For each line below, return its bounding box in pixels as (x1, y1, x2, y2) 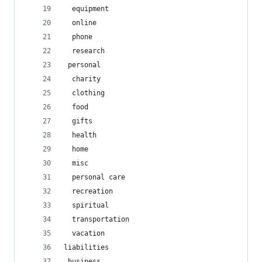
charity (64, 75, 101, 83)
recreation (64, 187, 113, 195)
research (64, 47, 105, 55)
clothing (64, 89, 105, 97)
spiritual (64, 201, 109, 209)
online (64, 19, 96, 27)
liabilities (64, 243, 109, 251)
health (64, 131, 96, 139)
